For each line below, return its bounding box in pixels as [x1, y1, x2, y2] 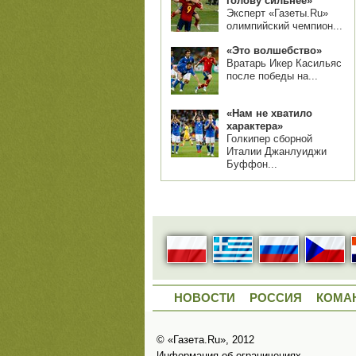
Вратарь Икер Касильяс [226, 57, 342, 69]
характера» [226, 120, 283, 132]
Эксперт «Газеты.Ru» [226, 7, 328, 19]
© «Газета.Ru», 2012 [157, 334, 254, 346]
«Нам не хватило [226, 107, 312, 119]
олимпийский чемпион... [226, 20, 342, 32]
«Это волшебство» [226, 44, 322, 56]
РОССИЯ [250, 291, 302, 305]
